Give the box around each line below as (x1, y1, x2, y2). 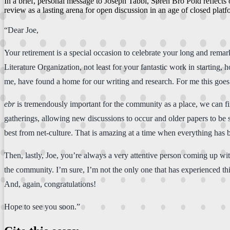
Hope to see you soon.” (4, 202, 80, 211)
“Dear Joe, (4, 25, 39, 34)
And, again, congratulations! (4, 179, 96, 188)
